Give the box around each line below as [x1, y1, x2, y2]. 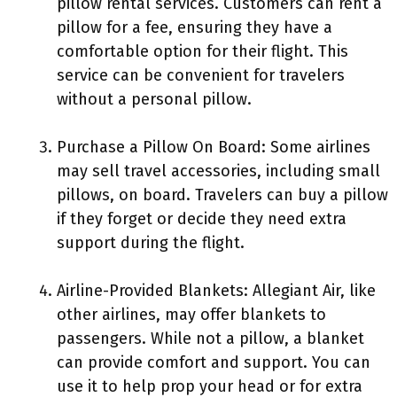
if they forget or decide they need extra [57, 209, 346, 229]
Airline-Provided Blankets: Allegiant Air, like [57, 281, 376, 300]
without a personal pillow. [57, 90, 252, 109]
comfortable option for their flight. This [57, 42, 348, 61]
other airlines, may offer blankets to [57, 305, 326, 324]
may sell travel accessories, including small [57, 161, 380, 181]
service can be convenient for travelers [57, 66, 345, 85]
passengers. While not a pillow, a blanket [57, 329, 364, 348]
